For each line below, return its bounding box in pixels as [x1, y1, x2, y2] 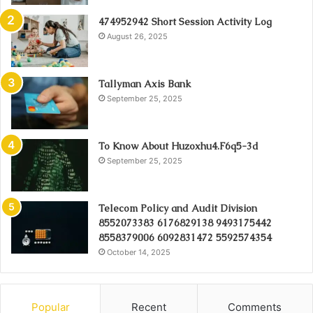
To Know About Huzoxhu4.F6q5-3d [99, 139, 259, 152]
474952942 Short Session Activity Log [99, 15, 272, 28]
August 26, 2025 [107, 31, 168, 41]
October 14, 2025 [107, 247, 170, 257]
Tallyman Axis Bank [99, 77, 191, 90]
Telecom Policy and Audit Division [99, 201, 257, 214]
